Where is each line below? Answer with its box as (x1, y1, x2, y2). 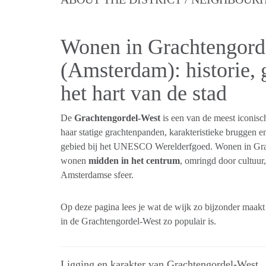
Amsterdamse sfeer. (61, 170, 134, 180)
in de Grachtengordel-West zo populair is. (61, 216, 216, 226)
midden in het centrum (88, 156, 180, 166)
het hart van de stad (61, 81, 227, 105)
